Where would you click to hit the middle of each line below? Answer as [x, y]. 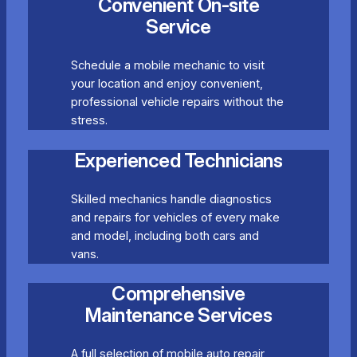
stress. [89, 121]
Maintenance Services [178, 315]
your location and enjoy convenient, [167, 84]
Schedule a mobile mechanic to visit [167, 66]
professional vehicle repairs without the [177, 102]
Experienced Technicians [178, 160]
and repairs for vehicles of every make [175, 217]
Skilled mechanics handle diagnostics [171, 199]
